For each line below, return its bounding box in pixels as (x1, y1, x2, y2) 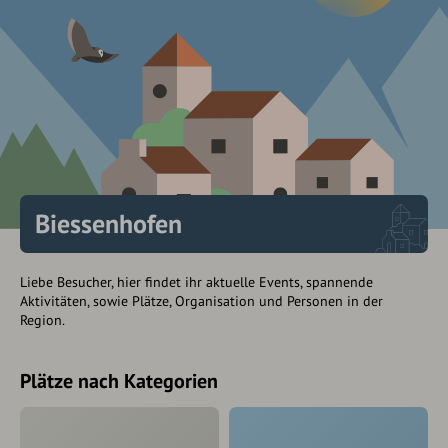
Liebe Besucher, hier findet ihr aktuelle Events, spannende (20, 273, 373, 292)
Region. (20, 311, 65, 330)
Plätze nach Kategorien (20, 368, 218, 395)
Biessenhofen (35, 207, 182, 241)
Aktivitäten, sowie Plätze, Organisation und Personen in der (20, 292, 383, 311)
